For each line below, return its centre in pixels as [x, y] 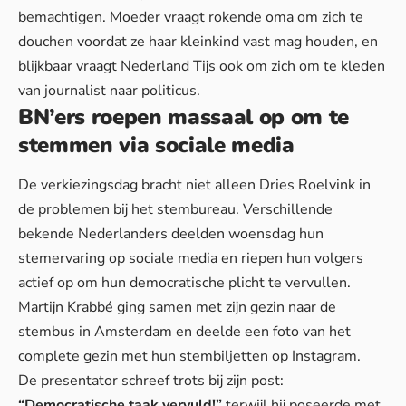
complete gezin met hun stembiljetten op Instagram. [189, 357]
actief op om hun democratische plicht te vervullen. [184, 283]
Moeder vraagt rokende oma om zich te [237, 17]
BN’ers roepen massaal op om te [184, 116]
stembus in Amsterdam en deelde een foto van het [184, 332]
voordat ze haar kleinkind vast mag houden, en [226, 41]
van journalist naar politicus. [109, 90]
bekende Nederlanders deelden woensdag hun [171, 234]
